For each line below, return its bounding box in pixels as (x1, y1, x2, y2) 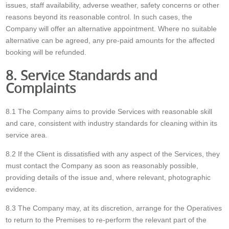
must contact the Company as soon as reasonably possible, (6, 161, 199, 170)
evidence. (6, 185, 37, 193)
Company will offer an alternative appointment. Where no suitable (6, 25, 217, 33)
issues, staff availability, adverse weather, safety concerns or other (6, 1, 220, 10)
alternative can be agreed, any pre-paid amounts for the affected (6, 36, 215, 45)
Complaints (6, 79, 76, 97)
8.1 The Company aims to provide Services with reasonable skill (6, 107, 213, 116)
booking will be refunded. (6, 48, 87, 57)
